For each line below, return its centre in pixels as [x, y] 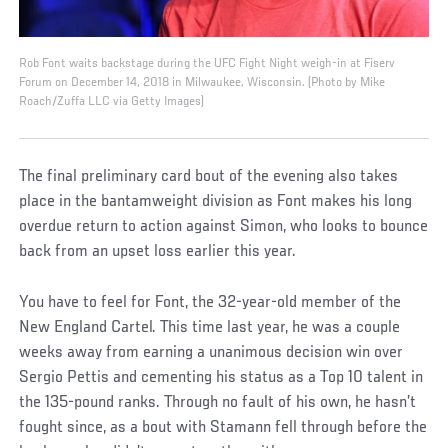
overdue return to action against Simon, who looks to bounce [224, 227]
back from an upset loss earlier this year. [158, 252]
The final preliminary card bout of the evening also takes [209, 177]
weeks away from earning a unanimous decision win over [211, 353]
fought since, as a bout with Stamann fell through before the [223, 428]
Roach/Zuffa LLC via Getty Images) [112, 102]
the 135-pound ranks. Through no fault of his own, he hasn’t [218, 403]
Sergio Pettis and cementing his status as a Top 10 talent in [221, 378]
